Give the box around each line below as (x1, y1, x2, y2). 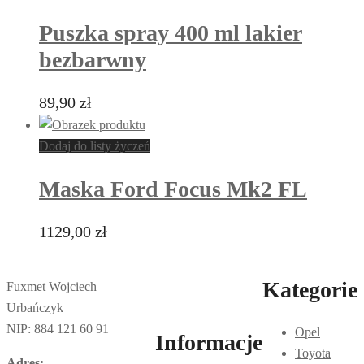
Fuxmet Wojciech (6, 279, 97, 294)
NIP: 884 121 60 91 (6, 322, 109, 336)
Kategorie (262, 276, 357, 302)
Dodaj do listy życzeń (39, 138, 150, 153)
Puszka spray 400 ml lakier (39, 19, 302, 45)
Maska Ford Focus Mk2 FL (39, 176, 307, 202)
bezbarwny (39, 46, 146, 72)
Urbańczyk (6, 301, 63, 315)
